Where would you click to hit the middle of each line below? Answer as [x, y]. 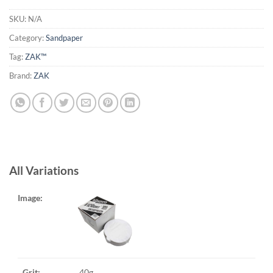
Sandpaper [64, 37]
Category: [27, 37]
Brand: [21, 75]
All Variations [44, 170]
